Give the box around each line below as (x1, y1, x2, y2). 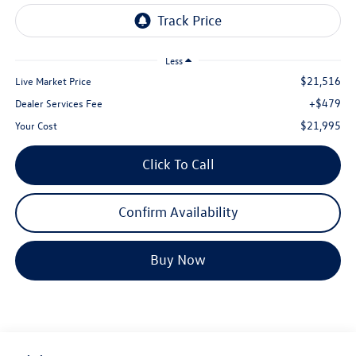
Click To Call (141, 156, 215, 173)
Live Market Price (14, 74, 91, 88)
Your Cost (14, 118, 57, 133)
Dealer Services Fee (14, 96, 103, 110)
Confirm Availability (118, 203, 238, 221)
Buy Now (150, 251, 206, 269)
